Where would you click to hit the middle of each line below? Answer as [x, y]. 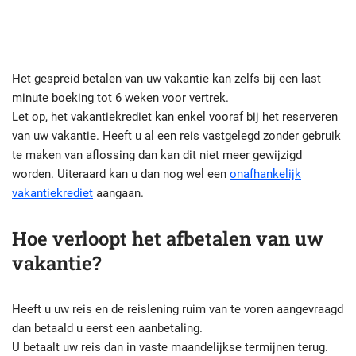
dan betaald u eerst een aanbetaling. [107, 328]
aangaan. [118, 193]
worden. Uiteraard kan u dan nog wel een [121, 174]
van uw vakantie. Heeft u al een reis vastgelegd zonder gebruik [176, 135]
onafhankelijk [265, 174]
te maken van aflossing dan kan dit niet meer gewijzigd [157, 155]
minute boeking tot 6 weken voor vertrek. [120, 97]
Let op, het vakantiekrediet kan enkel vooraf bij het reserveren [175, 116]
